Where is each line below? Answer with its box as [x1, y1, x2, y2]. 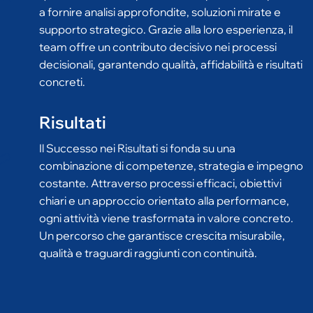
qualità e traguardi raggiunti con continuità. [39, 224, 257, 238]
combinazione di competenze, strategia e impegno [39, 137, 303, 151]
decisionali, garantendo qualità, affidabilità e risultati [39, 36, 303, 50]
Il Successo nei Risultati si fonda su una [39, 119, 235, 133]
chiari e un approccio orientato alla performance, [39, 172, 289, 186]
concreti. [39, 53, 85, 67]
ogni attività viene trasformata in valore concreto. [39, 189, 293, 203]
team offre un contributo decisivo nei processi [39, 18, 277, 32]
